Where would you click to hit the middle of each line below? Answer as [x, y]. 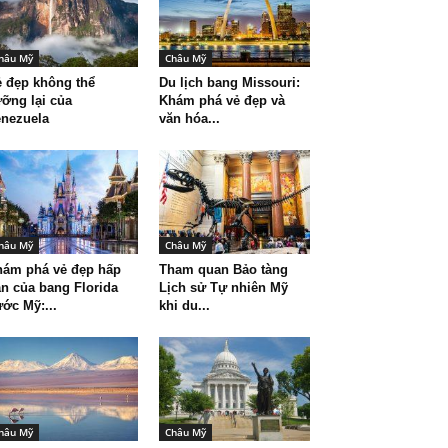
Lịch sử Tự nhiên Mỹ [223, 287]
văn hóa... [189, 118]
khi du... [184, 305]
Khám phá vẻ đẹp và [221, 100]
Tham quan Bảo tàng [223, 269]
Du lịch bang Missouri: [229, 82]
